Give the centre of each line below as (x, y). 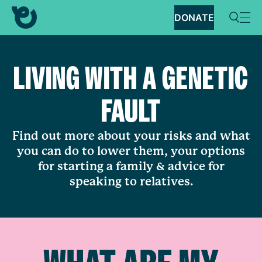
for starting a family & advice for (131, 166)
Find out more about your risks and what (131, 136)
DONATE (194, 18)
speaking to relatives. (131, 182)
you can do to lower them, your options (131, 151)
